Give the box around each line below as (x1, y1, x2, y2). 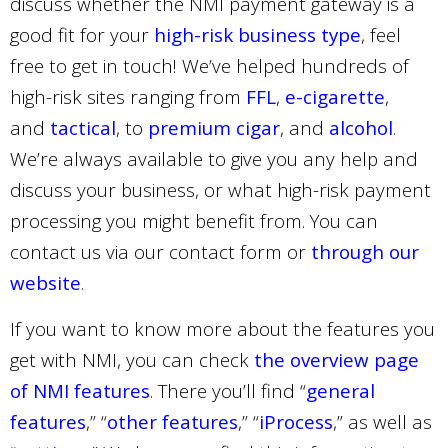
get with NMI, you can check (10, 347, 254, 372)
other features (107, 409, 238, 434)
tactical (50, 115, 116, 140)
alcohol (329, 115, 393, 140)
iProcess (259, 409, 333, 434)
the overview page (254, 347, 419, 372)
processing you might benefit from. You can (10, 208, 378, 233)
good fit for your (10, 22, 154, 47)
